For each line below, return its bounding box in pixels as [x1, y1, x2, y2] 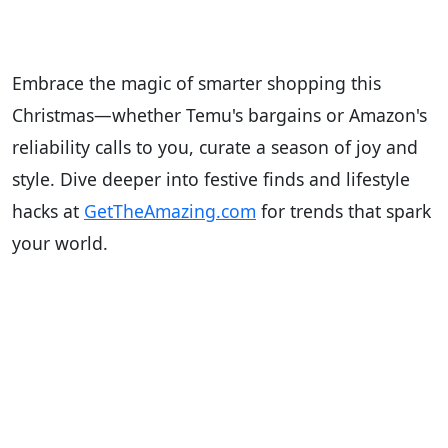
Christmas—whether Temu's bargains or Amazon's [12, 103, 427, 128]
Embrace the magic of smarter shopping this [12, 71, 381, 96]
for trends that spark [256, 199, 431, 224]
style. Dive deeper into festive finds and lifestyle [12, 167, 410, 192]
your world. [12, 231, 108, 256]
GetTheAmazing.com [84, 199, 256, 224]
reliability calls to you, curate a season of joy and [12, 135, 418, 160]
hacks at [12, 199, 84, 224]
